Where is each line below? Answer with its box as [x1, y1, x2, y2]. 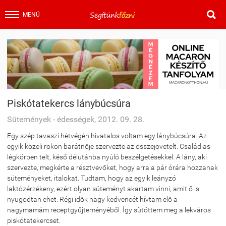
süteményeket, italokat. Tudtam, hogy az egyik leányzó [7, 174, 176, 182]
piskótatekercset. [7, 216, 62, 224]
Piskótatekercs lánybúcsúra [7, 97, 131, 109]
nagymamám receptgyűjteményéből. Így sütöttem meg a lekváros [7, 206, 211, 214]
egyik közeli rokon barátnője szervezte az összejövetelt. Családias [7, 142, 210, 150]
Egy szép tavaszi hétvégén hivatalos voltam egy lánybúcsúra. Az [7, 132, 207, 140]
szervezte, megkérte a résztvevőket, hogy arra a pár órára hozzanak [7, 163, 218, 172]
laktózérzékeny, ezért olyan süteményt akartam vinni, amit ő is [7, 185, 199, 193]
